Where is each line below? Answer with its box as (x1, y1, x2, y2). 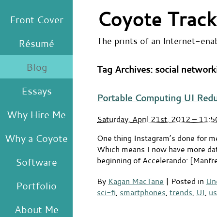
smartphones (120, 186, 166, 197)
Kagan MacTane (108, 175, 164, 186)
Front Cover (9, 13, 63, 26)
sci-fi (97, 186, 116, 197)
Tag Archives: (97, 63, 155, 75)
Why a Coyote (5, 132, 68, 144)
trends (170, 186, 192, 197)
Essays (21, 84, 52, 97)
